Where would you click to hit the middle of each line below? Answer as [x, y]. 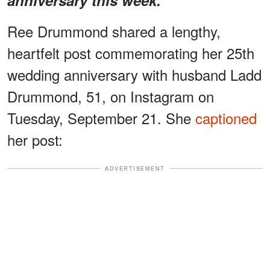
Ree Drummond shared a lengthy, [114, 31]
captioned [226, 118]
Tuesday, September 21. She [101, 118]
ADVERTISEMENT [135, 168]
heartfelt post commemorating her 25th [131, 52]
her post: [35, 139]
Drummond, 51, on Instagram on [111, 96]
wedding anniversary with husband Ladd [134, 74]
